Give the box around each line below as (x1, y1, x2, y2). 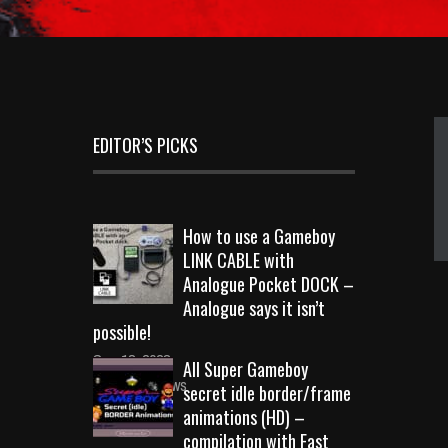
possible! (93, 318, 151, 345)
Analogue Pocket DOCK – (183, 270, 354, 297)
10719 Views (108, 373, 187, 396)
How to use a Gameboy (183, 222, 335, 249)
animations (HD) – (183, 403, 305, 430)
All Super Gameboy (183, 355, 308, 382)
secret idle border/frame (183, 379, 351, 406)
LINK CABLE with (183, 246, 294, 273)
